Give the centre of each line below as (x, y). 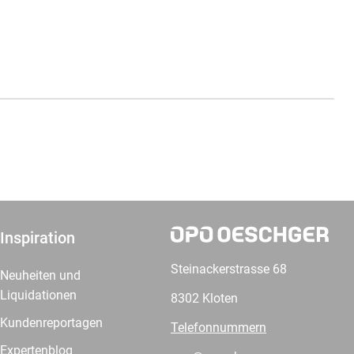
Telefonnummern (218, 328)
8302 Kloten (204, 299)
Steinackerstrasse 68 (229, 269)
